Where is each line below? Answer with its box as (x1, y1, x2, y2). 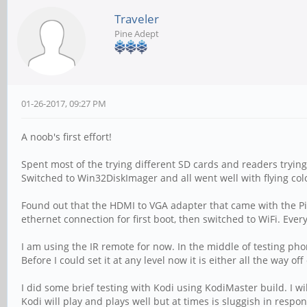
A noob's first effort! (21, 130, 112, 143)
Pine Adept (114, 27, 159, 40)
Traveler (114, 11, 159, 27)
